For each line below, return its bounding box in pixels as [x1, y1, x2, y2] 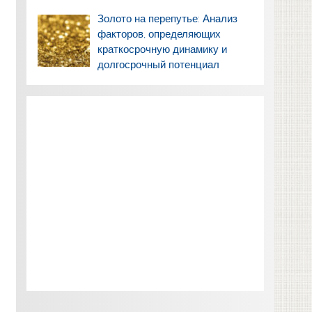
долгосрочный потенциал [97, 58, 220, 72]
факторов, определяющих [97, 28, 221, 41]
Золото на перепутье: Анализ [97, 13, 238, 26]
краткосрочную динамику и [97, 43, 228, 56]
